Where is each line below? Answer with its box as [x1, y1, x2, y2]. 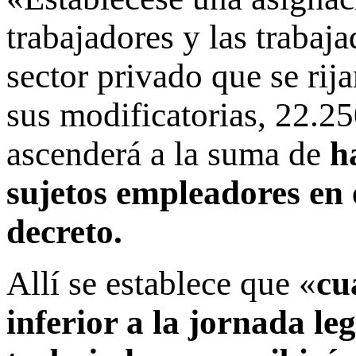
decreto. [6, 212, 122, 250]
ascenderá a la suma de [6, 134, 330, 172]
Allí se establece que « [6, 264, 316, 302]
